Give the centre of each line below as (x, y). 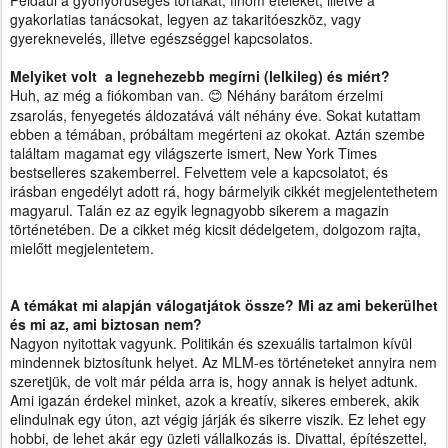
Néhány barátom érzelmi (303, 95)
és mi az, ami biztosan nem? (106, 324)
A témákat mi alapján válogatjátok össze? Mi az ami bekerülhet (224, 305)
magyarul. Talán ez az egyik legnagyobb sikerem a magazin (199, 210)
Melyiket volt (53, 76)
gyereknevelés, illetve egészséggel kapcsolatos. (161, 38)
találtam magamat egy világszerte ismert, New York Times (193, 153)
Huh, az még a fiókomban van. (109, 95)
